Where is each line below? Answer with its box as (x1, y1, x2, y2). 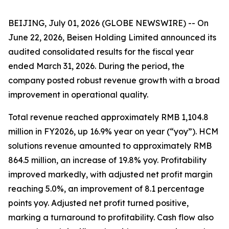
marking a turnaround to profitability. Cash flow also (8, 212, 214, 222)
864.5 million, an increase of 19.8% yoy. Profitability (8, 155, 207, 165)
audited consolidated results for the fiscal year (8, 47, 194, 57)
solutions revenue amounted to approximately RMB (8, 141, 212, 151)
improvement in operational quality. (8, 89, 148, 100)
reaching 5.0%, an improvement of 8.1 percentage (8, 184, 204, 194)
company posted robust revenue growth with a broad (8, 75, 220, 85)
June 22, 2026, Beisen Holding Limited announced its (8, 32, 216, 42)
